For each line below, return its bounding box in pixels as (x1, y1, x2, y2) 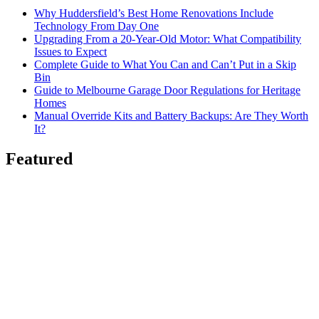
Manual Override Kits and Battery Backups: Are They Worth (34, 109, 308, 122)
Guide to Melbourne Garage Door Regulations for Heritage (34, 83, 300, 96)
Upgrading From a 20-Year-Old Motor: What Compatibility (34, 32, 301, 45)
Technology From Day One (34, 19, 159, 32)
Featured (6, 149, 73, 168)
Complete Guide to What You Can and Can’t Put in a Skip (34, 58, 296, 70)
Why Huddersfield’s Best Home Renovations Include (34, 6, 273, 19)
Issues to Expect (34, 45, 107, 58)
